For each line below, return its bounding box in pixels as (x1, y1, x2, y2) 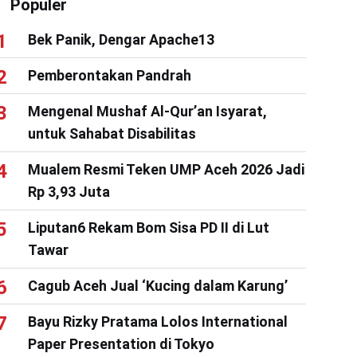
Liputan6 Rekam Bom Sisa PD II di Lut (27, 218, 269, 236)
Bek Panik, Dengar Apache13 (27, 30, 214, 48)
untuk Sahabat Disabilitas (27, 124, 196, 142)
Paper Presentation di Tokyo (27, 335, 214, 352)
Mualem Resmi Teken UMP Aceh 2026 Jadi (27, 160, 304, 178)
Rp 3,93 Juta (27, 182, 110, 200)
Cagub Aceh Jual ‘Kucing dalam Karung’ (27, 277, 288, 294)
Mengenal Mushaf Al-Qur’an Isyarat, (27, 102, 267, 120)
